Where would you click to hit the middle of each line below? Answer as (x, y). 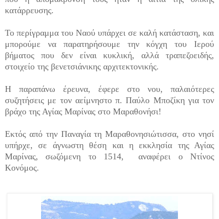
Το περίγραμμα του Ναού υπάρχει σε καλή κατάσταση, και (109, 33)
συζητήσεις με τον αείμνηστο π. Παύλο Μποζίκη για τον (109, 100)
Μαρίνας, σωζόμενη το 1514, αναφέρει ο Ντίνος (109, 156)
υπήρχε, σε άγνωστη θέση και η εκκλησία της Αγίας (109, 145)
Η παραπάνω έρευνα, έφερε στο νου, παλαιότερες (109, 89)
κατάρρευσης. (29, 10)
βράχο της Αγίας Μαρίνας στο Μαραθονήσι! (83, 111)
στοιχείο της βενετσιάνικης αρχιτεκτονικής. (82, 66)
